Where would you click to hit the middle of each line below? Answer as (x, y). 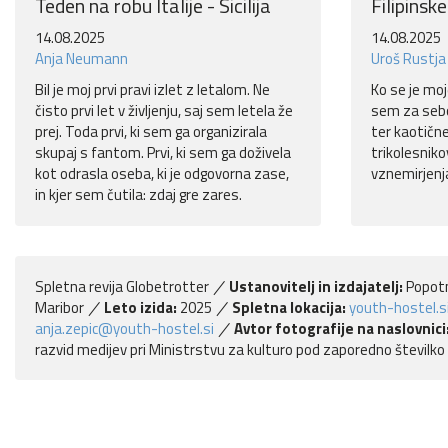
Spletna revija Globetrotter (123, 287)
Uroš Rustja (408, 59)
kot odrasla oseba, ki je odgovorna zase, (162, 174)
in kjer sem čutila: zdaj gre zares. (138, 195)
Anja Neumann (81, 59)
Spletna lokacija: (289, 308)
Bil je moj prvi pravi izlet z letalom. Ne (152, 90)
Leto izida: (141, 308)
